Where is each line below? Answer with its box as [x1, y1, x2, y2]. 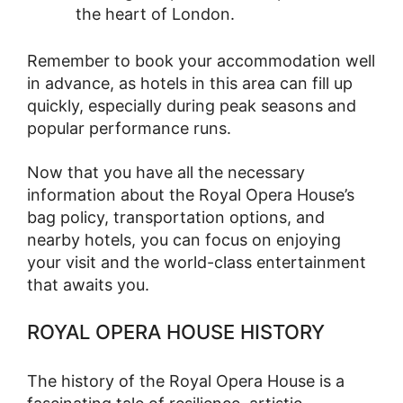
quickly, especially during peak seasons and [27, 96, 356, 116]
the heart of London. [76, 4, 235, 24]
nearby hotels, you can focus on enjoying [27, 229, 341, 249]
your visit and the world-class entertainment [27, 252, 366, 272]
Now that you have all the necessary [27, 162, 305, 182]
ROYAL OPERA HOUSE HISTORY [27, 320, 325, 345]
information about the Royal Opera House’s [27, 184, 354, 204]
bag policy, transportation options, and [27, 207, 325, 227]
